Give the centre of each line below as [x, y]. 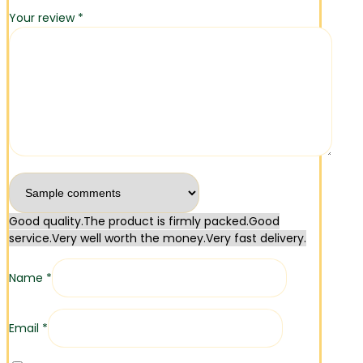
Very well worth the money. [129, 238]
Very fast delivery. [256, 238]
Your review [43, 17]
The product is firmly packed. [166, 221]
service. [30, 238]
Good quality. [46, 221]
